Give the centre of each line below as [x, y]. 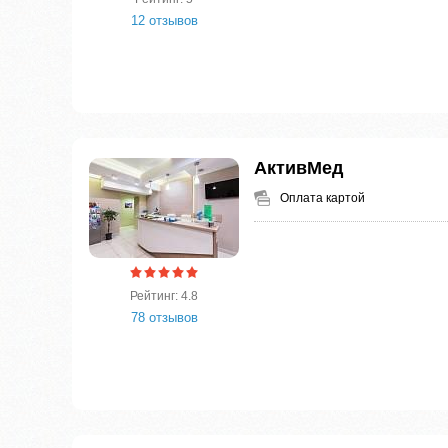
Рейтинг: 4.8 [164, 296]
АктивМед [298, 168]
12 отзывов [164, 21]
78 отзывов [164, 318]
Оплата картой [322, 198]
